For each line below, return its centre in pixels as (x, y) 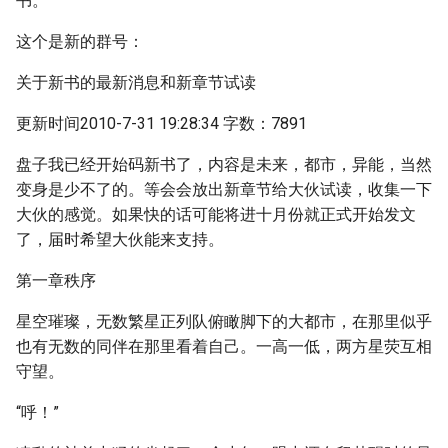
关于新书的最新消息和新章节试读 (136, 82)
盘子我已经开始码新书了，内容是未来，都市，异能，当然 (224, 164)
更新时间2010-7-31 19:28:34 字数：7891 (161, 123)
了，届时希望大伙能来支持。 (120, 239)
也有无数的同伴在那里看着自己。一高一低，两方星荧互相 (224, 346)
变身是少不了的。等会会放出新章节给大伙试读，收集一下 (224, 189)
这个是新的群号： (80, 41)
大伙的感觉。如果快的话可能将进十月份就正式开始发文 (216, 214)
